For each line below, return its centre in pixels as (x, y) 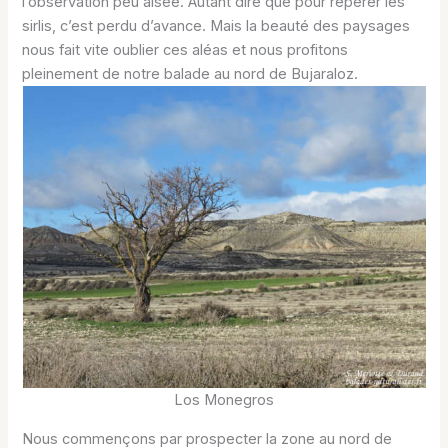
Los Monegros (224, 400)
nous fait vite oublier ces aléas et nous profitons (185, 50)
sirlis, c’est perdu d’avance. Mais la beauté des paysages (216, 26)
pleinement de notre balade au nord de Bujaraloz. (190, 74)
